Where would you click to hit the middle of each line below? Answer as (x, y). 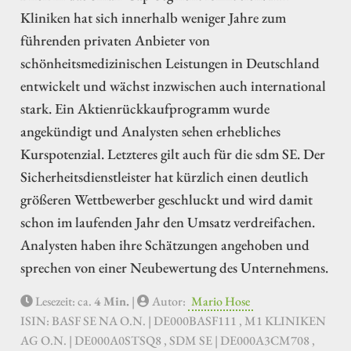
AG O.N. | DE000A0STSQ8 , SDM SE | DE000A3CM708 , (168, 340)
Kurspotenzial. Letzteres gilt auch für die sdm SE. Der (173, 153)
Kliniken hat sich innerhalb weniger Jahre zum (153, 17)
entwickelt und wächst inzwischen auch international (173, 85)
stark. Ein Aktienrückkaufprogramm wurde (145, 108)
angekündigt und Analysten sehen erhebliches (150, 130)
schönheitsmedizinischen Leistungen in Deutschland (170, 62)
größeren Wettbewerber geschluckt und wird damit (166, 199)
